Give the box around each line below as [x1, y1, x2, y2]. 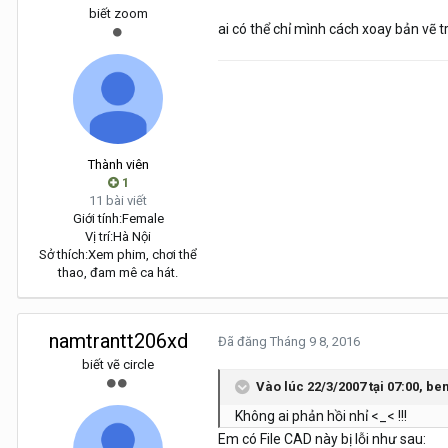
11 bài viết [89, 193, 147, 209]
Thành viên [87, 157, 149, 173]
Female [121, 211, 164, 227]
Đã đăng [218, 334, 270, 350]
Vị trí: [85, 229, 113, 245]
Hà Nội [113, 229, 151, 245]
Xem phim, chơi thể [88, 247, 197, 263]
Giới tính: [72, 211, 122, 227]
